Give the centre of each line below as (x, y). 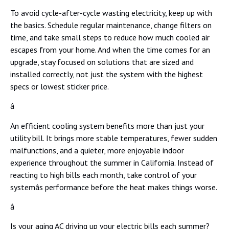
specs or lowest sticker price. (60, 86)
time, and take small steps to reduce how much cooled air (110, 37)
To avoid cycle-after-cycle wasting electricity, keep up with (111, 13)
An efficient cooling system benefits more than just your (107, 125)
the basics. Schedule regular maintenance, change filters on (111, 25)
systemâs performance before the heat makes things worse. (114, 187)
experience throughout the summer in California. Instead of (112, 162)
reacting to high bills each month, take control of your (104, 175)
